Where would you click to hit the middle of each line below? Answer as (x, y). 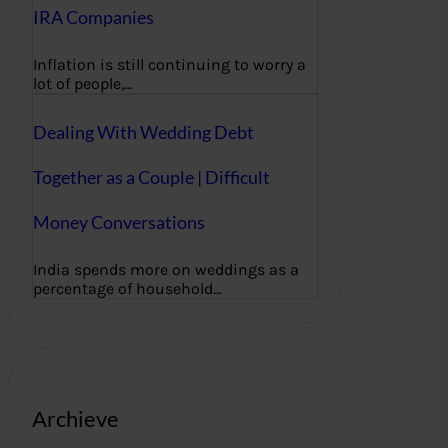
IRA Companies (93, 17)
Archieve (75, 418)
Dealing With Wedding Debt (143, 132)
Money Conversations (119, 222)
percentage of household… (127, 288)
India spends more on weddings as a (166, 269)
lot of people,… (83, 84)
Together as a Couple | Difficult (151, 177)
